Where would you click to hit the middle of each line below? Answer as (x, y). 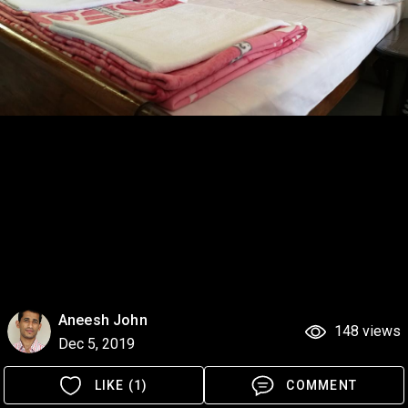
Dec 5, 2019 (97, 344)
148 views (367, 331)
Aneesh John (103, 320)
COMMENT (321, 385)
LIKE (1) (121, 385)
